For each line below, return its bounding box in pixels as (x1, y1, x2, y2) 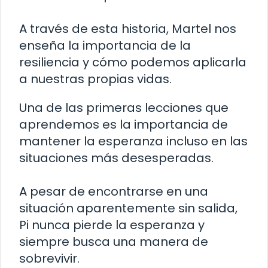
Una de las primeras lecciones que (19, 99, 229, 117)
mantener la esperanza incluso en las (19, 133, 248, 150)
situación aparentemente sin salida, (19, 200, 237, 217)
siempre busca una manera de (19, 233, 208, 251)
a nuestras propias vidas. (19, 71, 172, 88)
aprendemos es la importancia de (19, 116, 228, 133)
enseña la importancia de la (19, 37, 191, 54)
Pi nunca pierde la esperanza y (19, 217, 205, 234)
